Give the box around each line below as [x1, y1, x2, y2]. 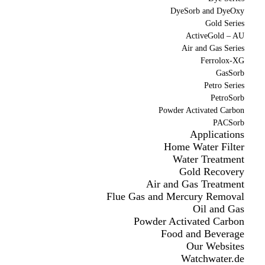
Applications [189, 128, 244, 141]
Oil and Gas [192, 203, 244, 215]
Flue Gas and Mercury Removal [106, 190, 244, 203]
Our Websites [186, 240, 244, 253]
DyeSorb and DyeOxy [170, 7, 244, 16]
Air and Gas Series [181, 44, 244, 53]
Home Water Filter [163, 141, 244, 153]
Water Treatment [172, 153, 244, 166]
